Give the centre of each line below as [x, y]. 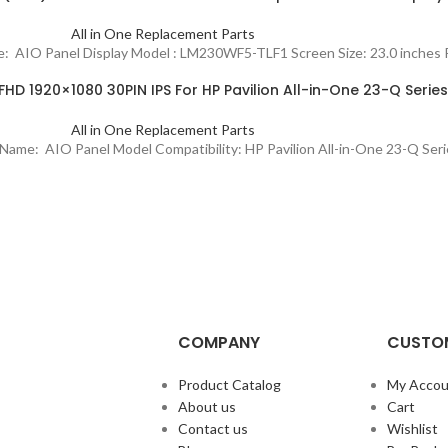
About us [206, 406]
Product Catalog [229, 384]
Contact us [212, 428]
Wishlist [412, 428]
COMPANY [218, 342]
